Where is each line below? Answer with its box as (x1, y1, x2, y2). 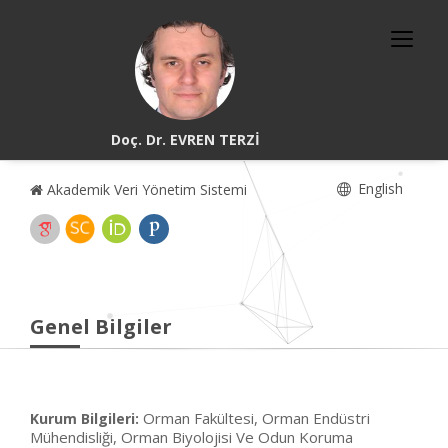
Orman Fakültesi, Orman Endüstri (143, 408, 370, 428)
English (354, 179, 403, 198)
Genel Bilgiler (30, 313, 172, 340)
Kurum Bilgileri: (30, 409, 139, 428)
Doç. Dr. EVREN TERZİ (110, 130, 260, 149)
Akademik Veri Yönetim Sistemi (43, 180, 247, 199)
